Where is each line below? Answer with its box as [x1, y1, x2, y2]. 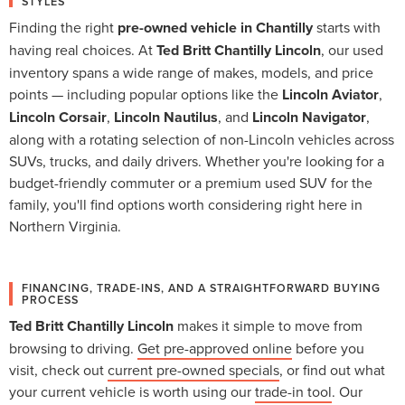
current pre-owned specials [108, 360, 279, 381]
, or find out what [279, 360, 385, 381]
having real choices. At [9, 40, 156, 61]
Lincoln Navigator [252, 107, 366, 128]
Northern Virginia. [9, 216, 121, 237]
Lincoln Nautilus [114, 107, 218, 128]
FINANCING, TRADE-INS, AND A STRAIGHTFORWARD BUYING [22, 280, 381, 297]
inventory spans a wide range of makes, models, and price [9, 62, 373, 83]
